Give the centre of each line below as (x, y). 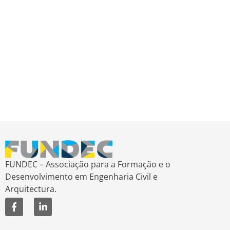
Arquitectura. (31, 189)
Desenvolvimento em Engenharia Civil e (81, 177)
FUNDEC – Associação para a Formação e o (88, 165)
